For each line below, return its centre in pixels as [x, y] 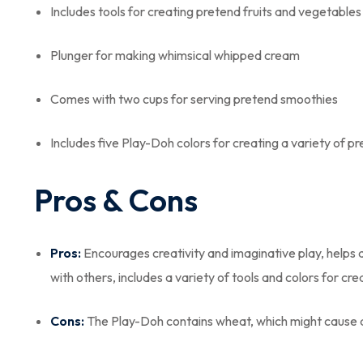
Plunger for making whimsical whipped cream [175, 55]
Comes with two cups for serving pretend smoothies [194, 99]
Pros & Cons [116, 200]
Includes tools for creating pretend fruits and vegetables [206, 11]
